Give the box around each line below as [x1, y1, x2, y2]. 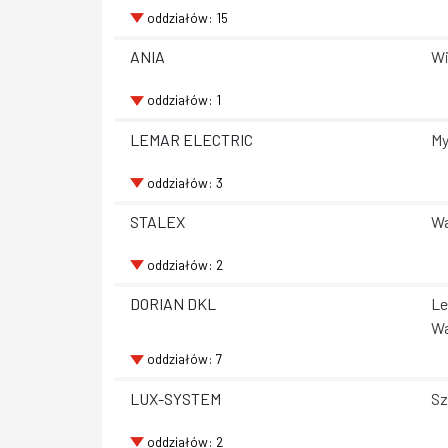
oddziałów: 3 [146, 173, 223, 191]
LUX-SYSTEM [130, 388, 221, 408]
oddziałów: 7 [146, 350, 222, 368]
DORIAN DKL [130, 294, 216, 314]
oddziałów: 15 [146, 8, 228, 26]
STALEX [130, 212, 185, 232]
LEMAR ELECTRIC [130, 129, 253, 149]
